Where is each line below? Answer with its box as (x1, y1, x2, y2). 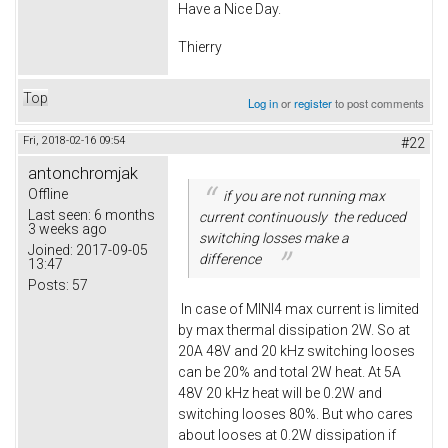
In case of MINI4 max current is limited (178, 300, 419, 317)
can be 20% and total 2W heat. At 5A (178, 363, 401, 380)
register (294, 95, 333, 112)
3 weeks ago (28, 221, 107, 238)
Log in (248, 95, 279, 112)
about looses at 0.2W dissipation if (178, 426, 396, 443)
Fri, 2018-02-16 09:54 (23, 134, 125, 148)
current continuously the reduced (199, 209, 406, 226)
